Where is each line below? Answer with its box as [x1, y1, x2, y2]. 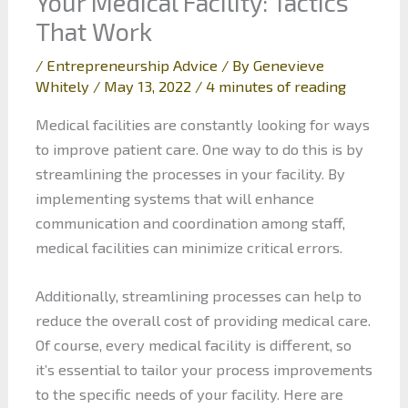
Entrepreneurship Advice [46, 56, 218, 75]
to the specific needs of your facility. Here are [35, 385, 343, 403]
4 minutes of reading [205, 77, 346, 96]
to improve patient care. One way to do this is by [35, 139, 363, 158]
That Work [35, 16, 152, 46]
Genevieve [252, 56, 324, 75]
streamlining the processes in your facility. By [35, 164, 345, 182]
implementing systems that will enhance [35, 189, 314, 207]
